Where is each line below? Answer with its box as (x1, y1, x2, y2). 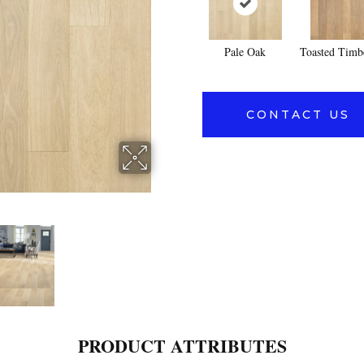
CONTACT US (246, 107, 350, 122)
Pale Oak (224, 44, 266, 59)
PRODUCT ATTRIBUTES (77, 332, 287, 359)
